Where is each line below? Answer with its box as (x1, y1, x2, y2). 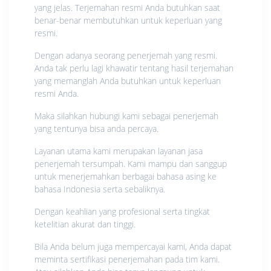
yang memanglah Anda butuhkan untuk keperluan (34, 74, 221, 87)
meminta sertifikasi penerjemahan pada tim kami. (34, 253, 220, 265)
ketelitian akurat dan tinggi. (34, 218, 135, 230)
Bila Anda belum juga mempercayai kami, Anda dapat (34, 240, 232, 252)
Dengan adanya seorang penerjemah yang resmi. (34, 49, 217, 61)
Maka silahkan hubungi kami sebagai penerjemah (34, 109, 218, 122)
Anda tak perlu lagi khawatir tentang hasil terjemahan (34, 62, 233, 74)
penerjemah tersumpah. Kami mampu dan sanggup (34, 157, 227, 169)
